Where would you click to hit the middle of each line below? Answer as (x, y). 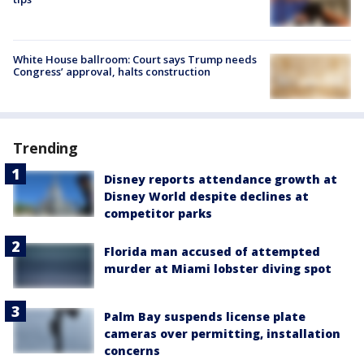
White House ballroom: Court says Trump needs (135, 60)
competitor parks (158, 214)
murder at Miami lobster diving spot (218, 269)
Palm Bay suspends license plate (205, 316)
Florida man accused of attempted (212, 252)
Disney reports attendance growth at (221, 180)
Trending (46, 148)
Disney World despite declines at (206, 197)
